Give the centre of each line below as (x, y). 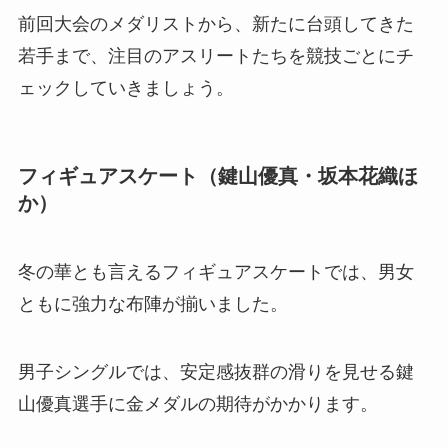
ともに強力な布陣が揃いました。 (152, 304)
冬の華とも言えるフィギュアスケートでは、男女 (215, 272)
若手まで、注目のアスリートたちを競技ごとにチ (215, 55)
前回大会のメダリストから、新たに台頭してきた (215, 23)
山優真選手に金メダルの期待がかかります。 (197, 404)
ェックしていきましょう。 (125, 87)
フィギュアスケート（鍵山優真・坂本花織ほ (217, 175)
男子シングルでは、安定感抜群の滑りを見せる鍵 (215, 372)
